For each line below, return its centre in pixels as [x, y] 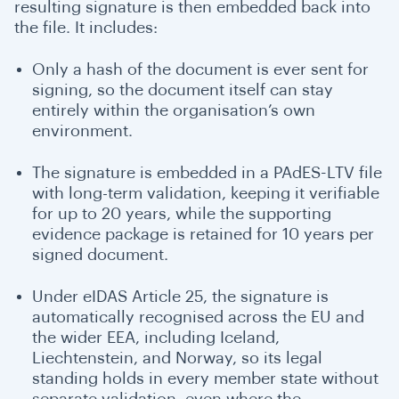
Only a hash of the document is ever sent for [200, 69]
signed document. [100, 254]
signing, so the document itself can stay [183, 90]
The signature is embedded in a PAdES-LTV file [207, 172]
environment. [82, 130]
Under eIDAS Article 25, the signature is [180, 296]
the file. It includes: [86, 27]
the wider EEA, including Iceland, [156, 337]
